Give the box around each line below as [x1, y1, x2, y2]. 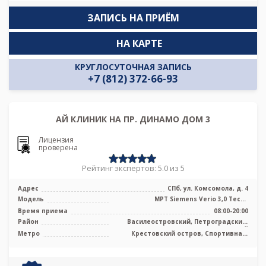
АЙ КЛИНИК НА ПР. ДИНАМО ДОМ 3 [56, 113, 210, 125]
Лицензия [39, 135, 74, 145]
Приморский [207, 224, 248, 233]
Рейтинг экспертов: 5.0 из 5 [81, 162, 185, 173]
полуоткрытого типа [178, 202, 248, 211]
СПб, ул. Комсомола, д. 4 [167, 183, 248, 192]
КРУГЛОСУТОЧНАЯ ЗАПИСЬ [74, 61, 192, 73]
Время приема [18, 206, 68, 215]
